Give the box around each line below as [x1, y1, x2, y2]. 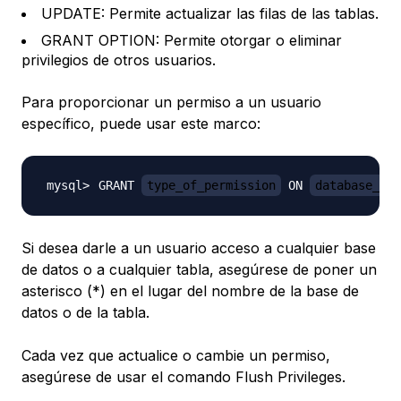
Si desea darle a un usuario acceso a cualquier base [21, 239, 376, 258]
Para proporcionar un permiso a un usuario [21, 93, 321, 112]
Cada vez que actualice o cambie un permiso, [21, 346, 330, 365]
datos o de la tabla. [21, 303, 149, 322]
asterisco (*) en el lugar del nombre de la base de [21, 282, 359, 301]
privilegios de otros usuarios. [21, 51, 216, 70]
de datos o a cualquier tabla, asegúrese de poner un [21, 260, 377, 279]
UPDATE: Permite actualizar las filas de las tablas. [41, 4, 379, 23]
